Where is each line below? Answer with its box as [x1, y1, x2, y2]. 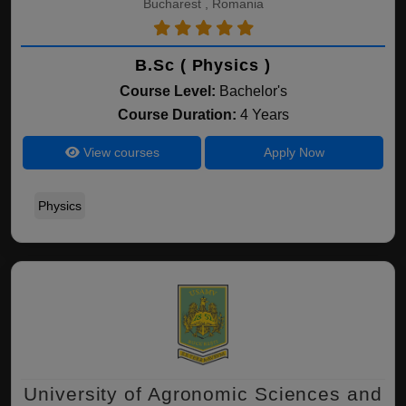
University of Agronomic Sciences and [24, 383, 382, 404]
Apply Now [263, 145, 324, 159]
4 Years [239, 107, 289, 122]
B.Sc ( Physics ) [135, 56, 271, 74]
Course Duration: [117, 107, 240, 122]
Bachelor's [218, 83, 287, 99]
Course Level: [119, 83, 216, 99]
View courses [79, 145, 159, 159]
